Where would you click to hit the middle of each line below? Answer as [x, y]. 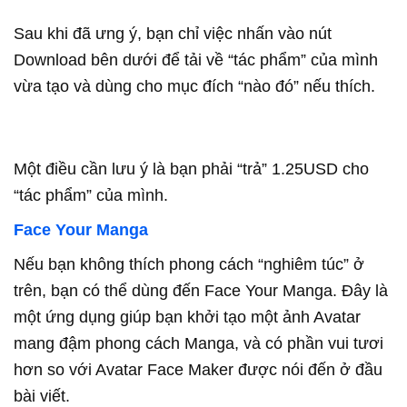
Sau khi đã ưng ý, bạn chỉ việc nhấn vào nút [173, 34]
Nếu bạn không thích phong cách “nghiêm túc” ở [189, 264]
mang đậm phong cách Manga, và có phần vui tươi [199, 343]
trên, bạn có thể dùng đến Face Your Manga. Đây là [201, 291]
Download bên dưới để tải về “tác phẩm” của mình [196, 60]
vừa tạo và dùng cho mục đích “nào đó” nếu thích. [194, 86]
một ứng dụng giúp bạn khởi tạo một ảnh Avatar [187, 317]
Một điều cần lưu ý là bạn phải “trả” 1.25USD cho [191, 169]
